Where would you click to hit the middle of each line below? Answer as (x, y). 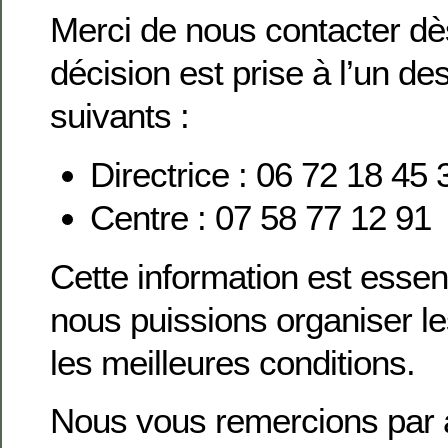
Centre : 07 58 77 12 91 (260, 218)
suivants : (119, 116)
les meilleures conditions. (232, 363)
